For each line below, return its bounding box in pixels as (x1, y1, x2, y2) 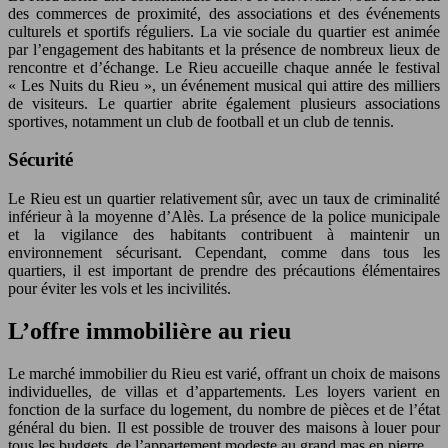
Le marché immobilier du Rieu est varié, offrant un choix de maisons (8, 364, 440, 382)
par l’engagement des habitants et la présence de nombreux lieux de (8, 40, 440, 58)
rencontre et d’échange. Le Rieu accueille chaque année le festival (8, 58, 440, 76)
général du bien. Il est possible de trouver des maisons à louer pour (8, 418, 440, 436)
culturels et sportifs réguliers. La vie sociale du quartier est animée (8, 22, 440, 40)
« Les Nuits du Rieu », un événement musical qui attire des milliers (8, 76, 440, 94)
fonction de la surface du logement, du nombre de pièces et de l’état (8, 400, 440, 418)
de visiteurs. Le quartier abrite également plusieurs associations (8, 94, 440, 112)
